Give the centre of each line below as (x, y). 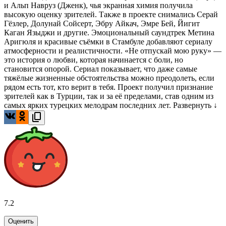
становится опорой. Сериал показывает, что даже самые (101, 69)
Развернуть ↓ (195, 105)
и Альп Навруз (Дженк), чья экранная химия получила (98, 6)
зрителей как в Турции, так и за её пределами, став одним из (109, 96)
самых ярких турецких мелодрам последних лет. (89, 105)
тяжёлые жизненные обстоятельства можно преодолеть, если (109, 78)
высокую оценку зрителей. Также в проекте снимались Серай (111, 15)
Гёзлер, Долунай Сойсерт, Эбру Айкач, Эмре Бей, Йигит (102, 24)
